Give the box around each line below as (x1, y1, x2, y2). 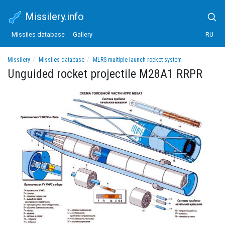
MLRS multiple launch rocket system (93, 56, 182, 64)
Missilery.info (23, 10, 84, 23)
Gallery (73, 30, 92, 38)
